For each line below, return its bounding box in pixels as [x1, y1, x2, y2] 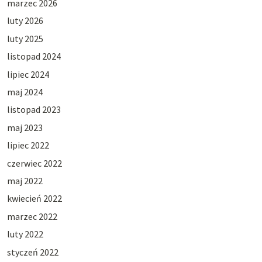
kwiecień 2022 [6, 192, 62, 205]
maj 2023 [6, 121, 43, 133]
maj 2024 [6, 86, 43, 98]
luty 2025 [6, 32, 43, 44]
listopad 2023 [6, 104, 61, 116]
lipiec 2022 [6, 139, 49, 151]
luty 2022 [6, 228, 43, 240]
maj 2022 [6, 174, 43, 187]
